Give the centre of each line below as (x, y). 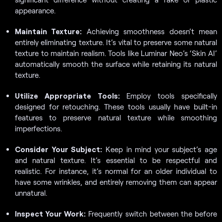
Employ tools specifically (168, 95)
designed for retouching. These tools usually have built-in (116, 106)
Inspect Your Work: (51, 213)
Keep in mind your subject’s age (160, 149)
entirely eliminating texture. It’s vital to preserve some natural (116, 42)
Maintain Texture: (49, 31)
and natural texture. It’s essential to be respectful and (116, 160)
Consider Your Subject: (59, 149)
